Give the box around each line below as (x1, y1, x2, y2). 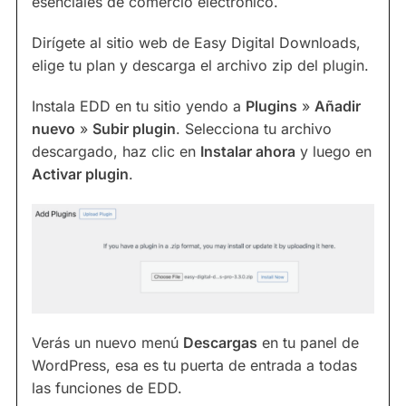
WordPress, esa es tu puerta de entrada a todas (32, 356, 357, 375)
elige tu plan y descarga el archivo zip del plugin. (32, 56, 369, 75)
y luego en (295, 142, 372, 161)
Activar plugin (32, 165, 129, 184)
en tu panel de (257, 333, 359, 353)
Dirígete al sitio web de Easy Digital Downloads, (32, 34, 361, 53)
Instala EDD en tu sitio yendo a (32, 97, 246, 116)
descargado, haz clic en (32, 142, 200, 161)
